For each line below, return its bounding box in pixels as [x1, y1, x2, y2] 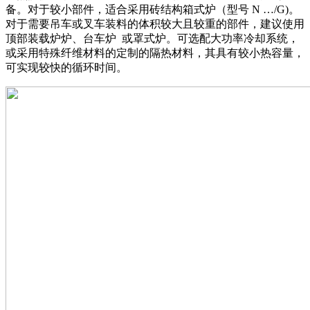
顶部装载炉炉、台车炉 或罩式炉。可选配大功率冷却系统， [6, 32, 299, 44]
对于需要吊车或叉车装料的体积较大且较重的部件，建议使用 [6, 17, 304, 30]
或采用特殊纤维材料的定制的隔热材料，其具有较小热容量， [6, 46, 304, 59]
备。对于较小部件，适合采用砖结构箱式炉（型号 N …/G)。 [6, 3, 300, 15]
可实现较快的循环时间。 [6, 61, 127, 73]
